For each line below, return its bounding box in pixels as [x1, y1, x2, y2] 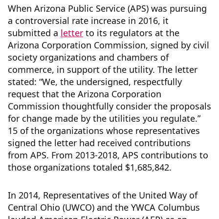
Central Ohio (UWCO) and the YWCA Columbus [8, 201, 200, 214]
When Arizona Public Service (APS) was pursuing [8, 2, 207, 15]
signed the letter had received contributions [8, 137, 191, 149]
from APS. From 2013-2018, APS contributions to [8, 149, 208, 161]
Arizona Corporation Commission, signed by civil [8, 39, 209, 51]
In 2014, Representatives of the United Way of [8, 189, 197, 201]
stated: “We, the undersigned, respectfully [8, 76, 182, 88]
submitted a [8, 27, 61, 39]
